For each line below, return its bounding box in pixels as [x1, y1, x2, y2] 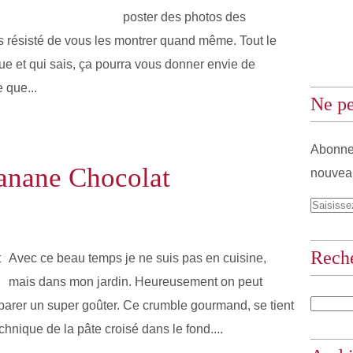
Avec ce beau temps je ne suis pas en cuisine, [9, 251, 266, 265]
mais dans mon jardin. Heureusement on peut [9, 275, 262, 288]
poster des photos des [123, 10, 246, 24]
